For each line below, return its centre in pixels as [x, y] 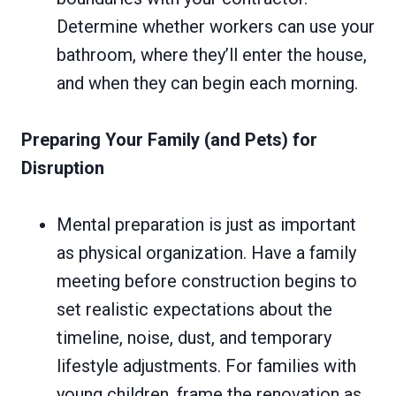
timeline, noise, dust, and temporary [194, 338]
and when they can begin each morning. [207, 84]
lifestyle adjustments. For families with [206, 366]
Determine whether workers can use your [216, 27]
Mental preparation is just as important [206, 225]
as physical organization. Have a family [206, 253]
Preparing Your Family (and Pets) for [169, 140]
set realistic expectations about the [194, 310]
